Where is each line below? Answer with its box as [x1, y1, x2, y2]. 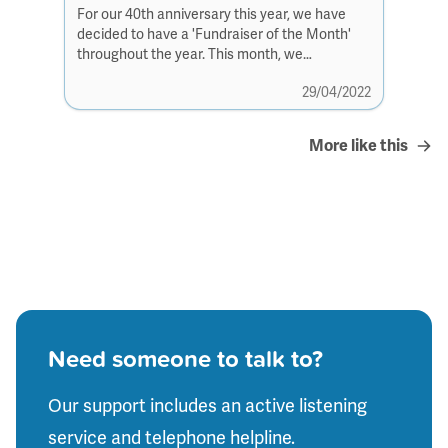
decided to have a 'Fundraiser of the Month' [77, 25, 351, 43]
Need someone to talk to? [48, 340, 323, 375]
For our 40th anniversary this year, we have [77, 5, 346, 23]
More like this [309, 135, 408, 156]
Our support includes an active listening [48, 394, 367, 417]
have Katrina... [77, 65, 166, 83]
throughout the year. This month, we [77, 45, 303, 63]
